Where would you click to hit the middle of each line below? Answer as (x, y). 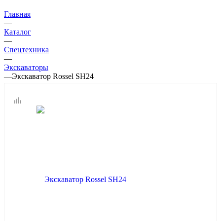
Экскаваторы (26, 68)
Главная (17, 14)
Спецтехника (26, 50)
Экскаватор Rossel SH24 (53, 76)
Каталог (18, 32)
